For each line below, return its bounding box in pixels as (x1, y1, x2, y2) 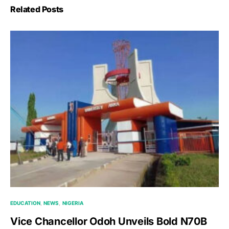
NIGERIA (62, 199, 83, 206)
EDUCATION (10, 199, 40, 206)
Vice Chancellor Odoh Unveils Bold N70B (10, 215, 207, 227)
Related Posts (10, 4, 63, 14)
